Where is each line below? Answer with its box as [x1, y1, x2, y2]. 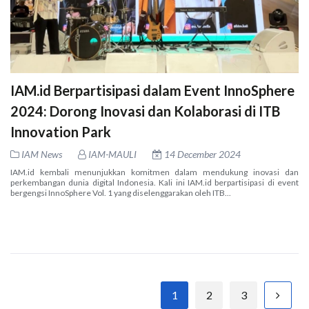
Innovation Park [10, 123, 111, 140]
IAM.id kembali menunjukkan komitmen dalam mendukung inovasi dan [10, 166, 299, 177]
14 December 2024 [162, 148, 241, 160]
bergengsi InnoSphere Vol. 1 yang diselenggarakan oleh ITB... [10, 187, 231, 198]
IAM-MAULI [86, 148, 137, 160]
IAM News [21, 148, 62, 160]
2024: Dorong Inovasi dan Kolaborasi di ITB [10, 102, 280, 119]
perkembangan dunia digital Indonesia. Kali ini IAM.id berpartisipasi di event [10, 177, 299, 188]
